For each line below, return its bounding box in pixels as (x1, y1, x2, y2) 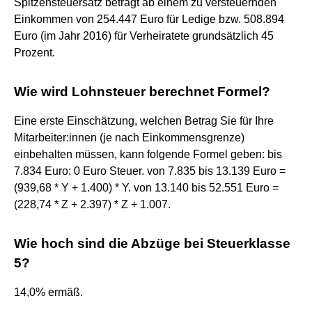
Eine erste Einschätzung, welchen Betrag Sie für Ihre (14, 114, 274, 127)
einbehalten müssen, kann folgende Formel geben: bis (14, 148, 282, 160)
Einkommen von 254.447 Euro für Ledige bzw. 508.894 (14, 13, 284, 25)
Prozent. (14, 46, 55, 58)
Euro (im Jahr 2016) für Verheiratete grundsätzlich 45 (14, 29, 274, 42)
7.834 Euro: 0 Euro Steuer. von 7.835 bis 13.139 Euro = (14, 164, 286, 177)
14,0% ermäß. (14, 286, 83, 298)
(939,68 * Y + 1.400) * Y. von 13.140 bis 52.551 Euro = (14, 181, 279, 194)
